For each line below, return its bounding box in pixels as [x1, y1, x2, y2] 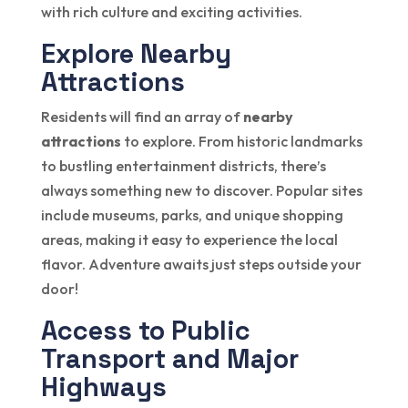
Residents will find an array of [40, 107, 243, 126]
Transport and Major [40, 341, 299, 375]
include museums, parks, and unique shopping [40, 205, 343, 224]
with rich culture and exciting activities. [40, 2, 302, 21]
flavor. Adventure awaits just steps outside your [40, 254, 362, 273]
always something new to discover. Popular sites [40, 180, 362, 199]
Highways [40, 369, 167, 403]
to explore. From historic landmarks [120, 131, 362, 150]
